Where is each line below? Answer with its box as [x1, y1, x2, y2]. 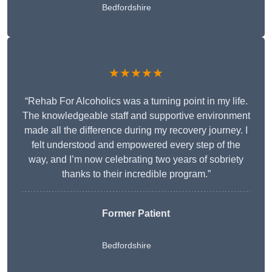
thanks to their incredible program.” [61, 169, 211, 180]
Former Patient [102, 208, 170, 219]
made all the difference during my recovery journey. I [24, 125, 248, 136]
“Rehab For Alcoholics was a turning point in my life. [24, 96, 248, 107]
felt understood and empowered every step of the [32, 140, 240, 151]
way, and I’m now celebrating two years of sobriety [29, 154, 243, 165]
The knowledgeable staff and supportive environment [22, 110, 250, 121]
